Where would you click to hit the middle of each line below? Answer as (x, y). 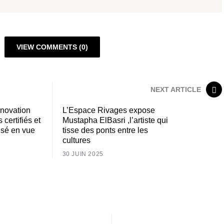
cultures (76, 140)
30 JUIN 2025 (83, 154)
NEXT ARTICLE (176, 89)
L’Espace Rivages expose (108, 110)
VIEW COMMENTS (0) (52, 47)
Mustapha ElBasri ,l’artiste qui (115, 120)
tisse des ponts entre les (105, 130)
